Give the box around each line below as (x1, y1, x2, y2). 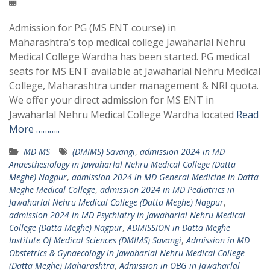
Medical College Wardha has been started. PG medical (9, 50, 250, 63)
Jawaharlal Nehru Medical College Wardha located (9, 108, 236, 121)
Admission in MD (186, 234, 250, 246)
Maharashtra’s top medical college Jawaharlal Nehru (9, 36, 245, 49)
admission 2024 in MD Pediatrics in (100, 184, 234, 195)
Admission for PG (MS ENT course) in (9, 21, 176, 34)
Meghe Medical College (9, 184, 95, 195)
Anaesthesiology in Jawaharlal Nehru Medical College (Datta (9, 159, 236, 170)
